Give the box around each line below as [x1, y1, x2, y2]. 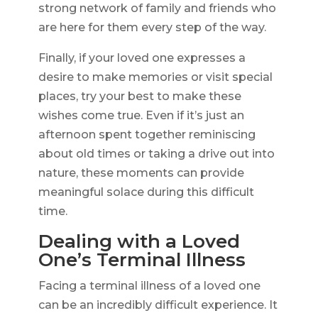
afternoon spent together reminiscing [38, 128, 256, 142]
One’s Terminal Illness [38, 248, 246, 272]
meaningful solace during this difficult [38, 185, 254, 199]
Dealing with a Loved [38, 230, 240, 253]
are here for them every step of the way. [38, 21, 266, 35]
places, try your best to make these [38, 89, 241, 104]
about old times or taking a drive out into [38, 147, 275, 161]
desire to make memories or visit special [38, 70, 273, 84]
